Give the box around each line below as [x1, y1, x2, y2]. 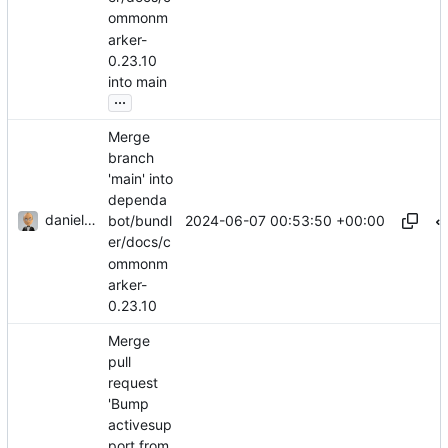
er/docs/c [108, 233, 171, 251]
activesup [108, 416, 172, 434]
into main [108, 73, 167, 91]
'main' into [108, 170, 173, 188]
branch [108, 148, 154, 166]
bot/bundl [108, 212, 172, 230]
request [108, 374, 158, 392]
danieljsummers [45, 211, 84, 229]
